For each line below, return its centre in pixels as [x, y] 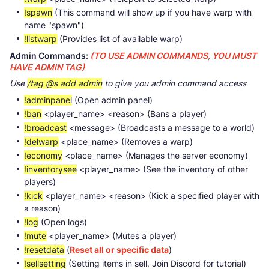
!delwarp [41, 141]
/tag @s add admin [65, 83]
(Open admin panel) [112, 100]
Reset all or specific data [119, 249]
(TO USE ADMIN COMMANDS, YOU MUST [173, 55]
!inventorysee [50, 169]
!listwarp [41, 38]
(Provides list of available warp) [120, 38]
